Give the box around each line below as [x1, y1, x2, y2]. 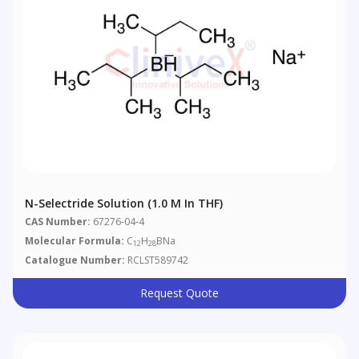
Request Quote [139, 284, 219, 301]
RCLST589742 [125, 252, 189, 267]
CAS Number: [25, 214, 91, 228]
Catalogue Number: [25, 252, 126, 267]
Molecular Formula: [25, 233, 125, 248]
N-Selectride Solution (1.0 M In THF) [25, 196, 224, 212]
